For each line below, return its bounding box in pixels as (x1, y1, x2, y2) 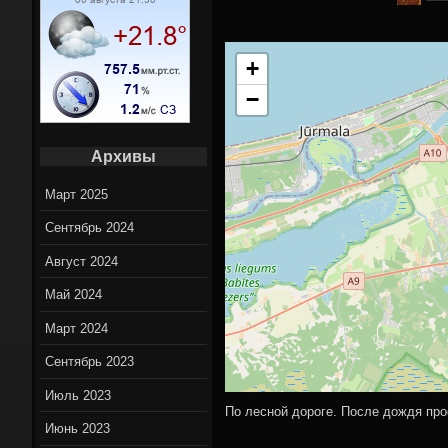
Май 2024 (45, 287, 103, 303)
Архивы (90, 147, 156, 165)
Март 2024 (45, 320, 109, 336)
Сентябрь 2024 (45, 220, 135, 236)
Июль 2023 (45, 387, 112, 403)
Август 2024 (45, 253, 119, 269)
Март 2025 (45, 186, 109, 202)
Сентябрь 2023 (45, 354, 135, 370)
